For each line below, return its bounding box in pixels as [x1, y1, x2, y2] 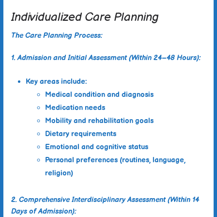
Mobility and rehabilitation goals [45, 116, 154, 125]
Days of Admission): [11, 206, 77, 216]
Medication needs [45, 103, 105, 112]
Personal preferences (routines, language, [45, 155, 186, 165]
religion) [45, 168, 73, 178]
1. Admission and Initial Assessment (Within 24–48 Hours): [11, 53, 201, 63]
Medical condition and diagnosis [45, 90, 154, 99]
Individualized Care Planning [11, 10, 159, 24]
